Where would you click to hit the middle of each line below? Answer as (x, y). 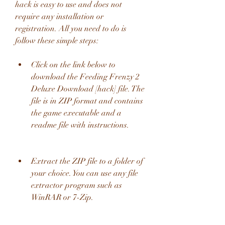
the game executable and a (76, 113)
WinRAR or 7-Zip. (62, 197)
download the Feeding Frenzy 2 (85, 77)
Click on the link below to (73, 65)
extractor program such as (77, 185)
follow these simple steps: (57, 41)
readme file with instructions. (80, 125)
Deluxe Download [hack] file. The (88, 89)
